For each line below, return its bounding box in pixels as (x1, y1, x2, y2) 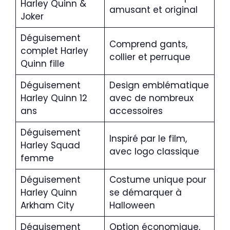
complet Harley (20, 45, 88, 57)
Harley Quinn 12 (20, 92, 87, 104)
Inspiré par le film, (109, 132, 187, 145)
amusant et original (109, 4, 198, 16)
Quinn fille (20, 57, 65, 70)
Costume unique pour (109, 174, 206, 186)
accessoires (109, 105, 163, 117)
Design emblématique (109, 79, 209, 91)
